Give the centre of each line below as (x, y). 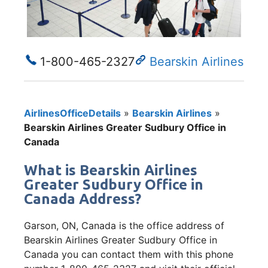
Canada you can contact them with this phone (129, 254)
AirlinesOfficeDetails (72, 113)
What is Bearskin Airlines (111, 170)
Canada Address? (83, 199)
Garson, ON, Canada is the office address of (124, 225)
